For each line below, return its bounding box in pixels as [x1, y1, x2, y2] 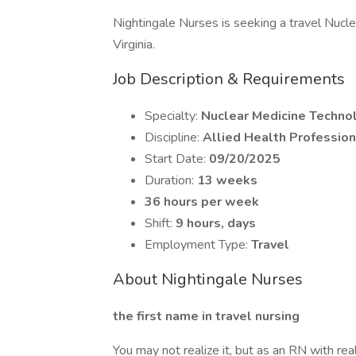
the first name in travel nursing [113, 308, 300, 325]
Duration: [145, 172, 197, 189]
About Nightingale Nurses [113, 269, 303, 290]
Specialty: [145, 107, 201, 125]
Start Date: [145, 150, 209, 168]
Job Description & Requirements [113, 68, 345, 90]
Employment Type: [145, 236, 251, 253]
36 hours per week [145, 193, 259, 211]
